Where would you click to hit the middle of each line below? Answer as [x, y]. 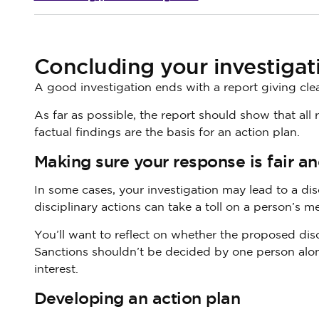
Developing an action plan [137, 298]
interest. [56, 270]
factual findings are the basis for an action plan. [167, 133]
